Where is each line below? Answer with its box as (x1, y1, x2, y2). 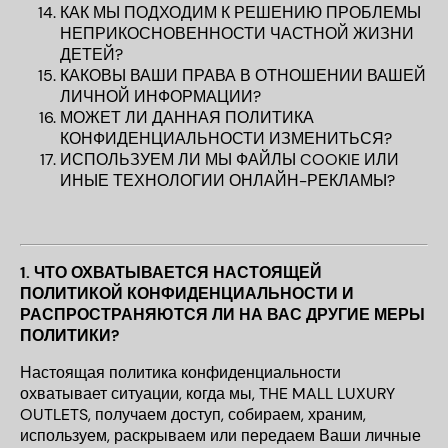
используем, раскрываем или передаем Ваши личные (20, 425, 421, 446)
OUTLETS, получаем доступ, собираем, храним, (20, 404, 366, 425)
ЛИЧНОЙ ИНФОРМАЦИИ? (60, 86, 261, 107)
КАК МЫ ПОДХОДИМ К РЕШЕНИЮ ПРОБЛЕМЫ (60, 2, 421, 23)
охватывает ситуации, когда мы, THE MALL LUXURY (20, 383, 395, 404)
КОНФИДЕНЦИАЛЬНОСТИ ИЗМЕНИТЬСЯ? (60, 128, 392, 149)
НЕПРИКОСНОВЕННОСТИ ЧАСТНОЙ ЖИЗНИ (60, 23, 414, 44)
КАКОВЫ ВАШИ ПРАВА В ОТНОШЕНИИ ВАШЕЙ (60, 65, 426, 86)
